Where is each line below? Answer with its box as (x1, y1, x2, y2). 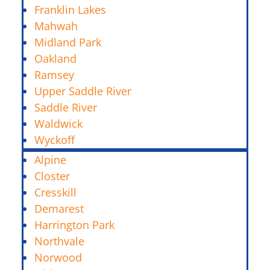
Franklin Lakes (34, 2, 106, 17)
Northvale (34, 233, 84, 248)
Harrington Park (34, 217, 115, 232)
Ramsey (34, 67, 74, 82)
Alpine (34, 152, 66, 167)
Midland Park (34, 34, 101, 49)
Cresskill (34, 184, 77, 199)
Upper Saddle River (34, 83, 131, 98)
